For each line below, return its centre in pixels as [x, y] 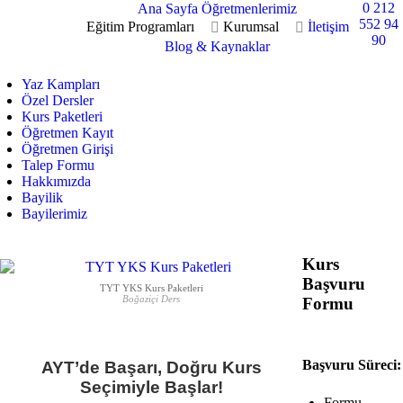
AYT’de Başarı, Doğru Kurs [151, 367]
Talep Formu [58, 165]
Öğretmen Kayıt [67, 132]
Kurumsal [251, 27]
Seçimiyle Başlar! [151, 387]
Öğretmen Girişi [67, 148]
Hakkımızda [56, 181]
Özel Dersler [58, 100]
